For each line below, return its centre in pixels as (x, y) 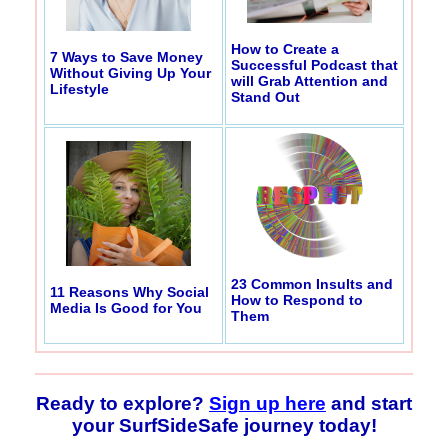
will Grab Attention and (309, 80)
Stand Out (265, 96)
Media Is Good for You (126, 307)
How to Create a (285, 48)
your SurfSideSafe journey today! (224, 426)
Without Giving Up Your (130, 72)
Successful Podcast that (314, 64)
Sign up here (267, 404)
